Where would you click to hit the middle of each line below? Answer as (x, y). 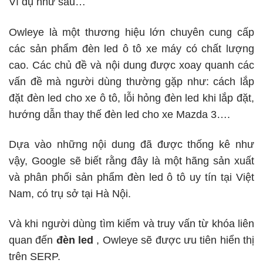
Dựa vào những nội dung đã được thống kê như (131, 144)
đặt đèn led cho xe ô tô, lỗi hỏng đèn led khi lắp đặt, (131, 98)
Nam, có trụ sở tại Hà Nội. (70, 193)
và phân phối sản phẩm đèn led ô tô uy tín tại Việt (131, 177)
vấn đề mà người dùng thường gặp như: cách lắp (131, 81)
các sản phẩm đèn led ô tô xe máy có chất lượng (131, 48)
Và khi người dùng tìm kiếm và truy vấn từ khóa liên (131, 224)
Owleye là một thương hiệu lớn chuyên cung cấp (131, 32)
